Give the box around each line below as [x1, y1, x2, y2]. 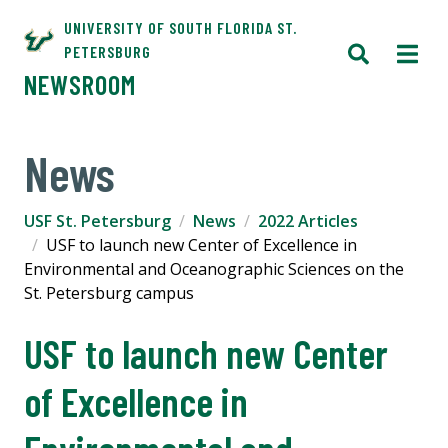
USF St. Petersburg [24, 209, 171, 232]
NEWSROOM [24, 67, 136, 100]
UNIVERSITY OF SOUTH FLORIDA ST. [64, 18, 297, 37]
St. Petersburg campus [24, 281, 194, 304]
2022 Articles [258, 209, 358, 232]
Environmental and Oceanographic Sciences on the [24, 257, 404, 280]
